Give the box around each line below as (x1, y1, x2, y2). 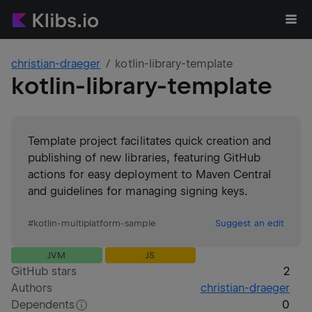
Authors (11, 281, 53, 295)
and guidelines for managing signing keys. (28, 185, 247, 198)
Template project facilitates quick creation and (28, 134, 272, 148)
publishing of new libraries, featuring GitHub (28, 151, 261, 164)
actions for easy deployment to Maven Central (28, 168, 272, 181)
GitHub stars (11, 265, 77, 278)
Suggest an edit (215, 218, 284, 228)
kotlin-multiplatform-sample (33, 218, 156, 228)
